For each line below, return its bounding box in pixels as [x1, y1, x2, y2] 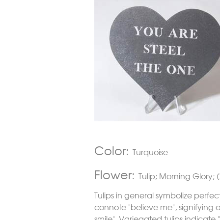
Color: [94, 141, 133, 159]
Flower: [94, 165, 138, 183]
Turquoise [133, 146, 168, 158]
